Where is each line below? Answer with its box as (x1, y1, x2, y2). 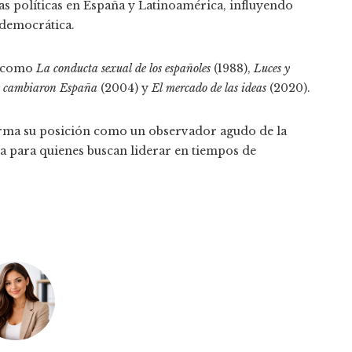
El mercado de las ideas (152, 80, 266, 95)
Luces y (254, 60, 290, 75)
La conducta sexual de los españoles (36, 60, 211, 75)
